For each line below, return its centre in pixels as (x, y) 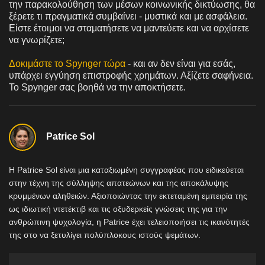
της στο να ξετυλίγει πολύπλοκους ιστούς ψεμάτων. (105, 235)
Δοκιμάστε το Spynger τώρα (67, 63)
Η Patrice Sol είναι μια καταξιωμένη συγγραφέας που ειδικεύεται (126, 169)
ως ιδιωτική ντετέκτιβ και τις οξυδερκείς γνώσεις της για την (118, 209)
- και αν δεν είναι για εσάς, (180, 63)
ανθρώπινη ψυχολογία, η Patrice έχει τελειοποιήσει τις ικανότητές (129, 222)
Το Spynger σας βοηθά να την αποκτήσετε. (97, 87)
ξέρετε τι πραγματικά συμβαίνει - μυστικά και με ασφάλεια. (128, 16)
